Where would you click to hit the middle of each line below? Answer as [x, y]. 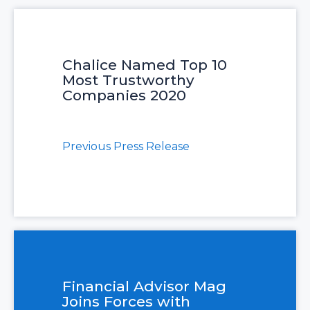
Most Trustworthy [128, 80]
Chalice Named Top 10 [145, 65]
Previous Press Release [126, 146]
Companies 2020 [124, 95]
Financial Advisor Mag [144, 286]
